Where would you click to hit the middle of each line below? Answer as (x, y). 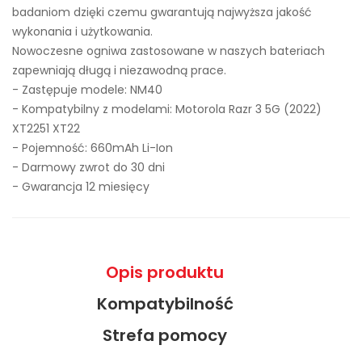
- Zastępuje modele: (71, 90)
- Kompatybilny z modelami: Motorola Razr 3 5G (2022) (167, 109)
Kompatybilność (165, 304)
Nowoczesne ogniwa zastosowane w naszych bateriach (168, 51)
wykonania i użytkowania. (82, 32)
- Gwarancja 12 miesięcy (81, 187)
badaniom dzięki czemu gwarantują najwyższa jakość (162, 12)
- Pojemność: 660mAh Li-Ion (93, 148)
